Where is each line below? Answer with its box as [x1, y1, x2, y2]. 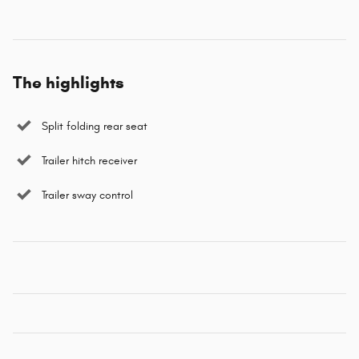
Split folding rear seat [42, 119, 147, 134]
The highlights [13, 72, 124, 94]
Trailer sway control [42, 188, 133, 203]
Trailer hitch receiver [42, 154, 137, 168]
